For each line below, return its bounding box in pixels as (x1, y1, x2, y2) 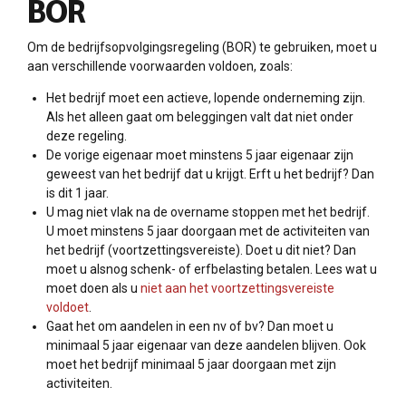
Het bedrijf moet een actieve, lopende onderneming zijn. (46, 90, 365, 105)
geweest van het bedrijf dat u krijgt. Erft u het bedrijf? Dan (46, 166, 374, 181)
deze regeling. (46, 128, 127, 143)
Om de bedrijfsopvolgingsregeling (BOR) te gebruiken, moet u (27, 39, 377, 54)
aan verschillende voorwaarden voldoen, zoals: (27, 58, 293, 73)
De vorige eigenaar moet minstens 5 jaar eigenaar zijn (46, 147, 353, 162)
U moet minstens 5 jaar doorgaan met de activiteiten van (46, 223, 370, 238)
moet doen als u (46, 280, 140, 295)
